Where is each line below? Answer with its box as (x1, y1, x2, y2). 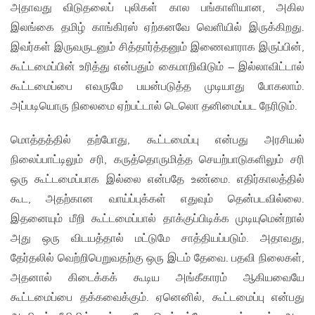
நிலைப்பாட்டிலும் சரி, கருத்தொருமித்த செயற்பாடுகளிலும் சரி (11, 153, 304, 167)
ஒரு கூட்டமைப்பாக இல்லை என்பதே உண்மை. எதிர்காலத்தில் (11, 173, 304, 187)
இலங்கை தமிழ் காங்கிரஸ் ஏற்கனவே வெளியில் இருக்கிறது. (11, 21, 304, 35)
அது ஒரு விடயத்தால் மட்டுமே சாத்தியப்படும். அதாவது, (11, 232, 304, 246)
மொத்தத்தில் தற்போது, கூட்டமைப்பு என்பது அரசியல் (11, 134, 304, 148)
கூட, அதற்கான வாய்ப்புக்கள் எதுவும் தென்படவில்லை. (11, 193, 304, 207)
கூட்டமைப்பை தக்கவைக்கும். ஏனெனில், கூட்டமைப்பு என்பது (11, 291, 304, 305)
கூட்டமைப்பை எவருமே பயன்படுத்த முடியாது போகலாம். (11, 80, 304, 94)
